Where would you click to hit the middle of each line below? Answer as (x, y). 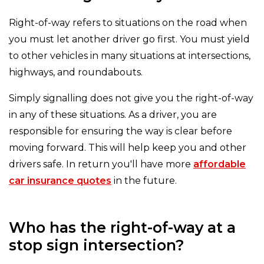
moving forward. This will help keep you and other (128, 148)
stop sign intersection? (97, 245)
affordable (220, 164)
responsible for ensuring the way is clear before (121, 131)
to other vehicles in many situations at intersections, (130, 56)
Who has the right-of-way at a (122, 228)
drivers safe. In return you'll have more (101, 164)
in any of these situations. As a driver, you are (113, 115)
